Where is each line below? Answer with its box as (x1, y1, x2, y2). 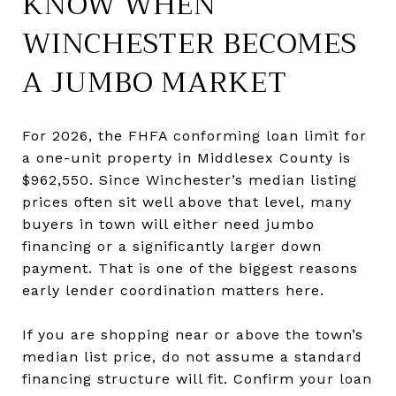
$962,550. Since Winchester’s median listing (22, 171, 357, 188)
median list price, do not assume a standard (22, 347, 362, 365)
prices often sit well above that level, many (22, 193, 352, 210)
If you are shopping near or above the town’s (22, 325, 363, 343)
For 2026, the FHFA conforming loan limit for (22, 126, 367, 144)
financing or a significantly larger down (22, 237, 322, 255)
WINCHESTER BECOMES (22, 19, 357, 68)
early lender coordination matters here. (22, 281, 324, 299)
